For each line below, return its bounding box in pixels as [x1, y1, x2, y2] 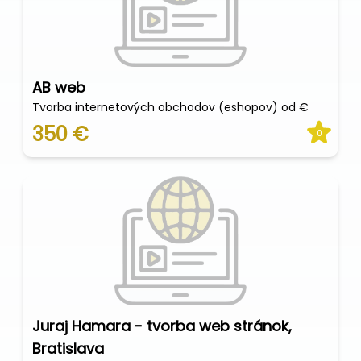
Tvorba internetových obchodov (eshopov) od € [32, 99, 309, 115]
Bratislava [32, 338, 104, 359]
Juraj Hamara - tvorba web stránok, [32, 316, 292, 336]
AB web [32, 77, 85, 98]
